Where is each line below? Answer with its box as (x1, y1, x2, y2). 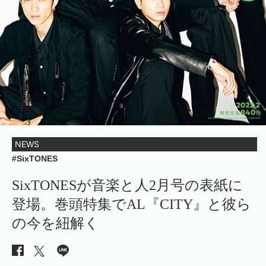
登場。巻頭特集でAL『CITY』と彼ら (12, 196, 251, 212)
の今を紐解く (12, 215, 99, 231)
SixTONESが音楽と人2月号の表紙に (12, 177, 243, 193)
